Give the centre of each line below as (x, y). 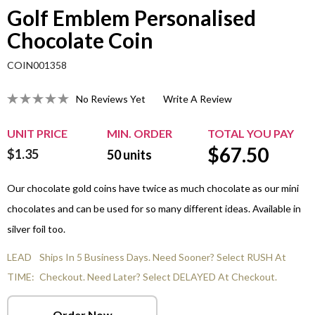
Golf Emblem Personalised (131, 18)
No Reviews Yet (111, 98)
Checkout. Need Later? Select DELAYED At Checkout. (159, 277)
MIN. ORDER (140, 134)
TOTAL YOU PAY (251, 134)
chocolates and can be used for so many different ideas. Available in (154, 209)
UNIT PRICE (37, 134)
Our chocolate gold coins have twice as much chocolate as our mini (153, 188)
